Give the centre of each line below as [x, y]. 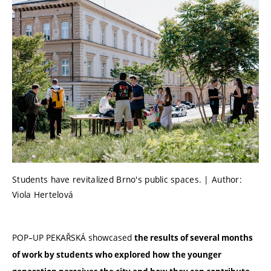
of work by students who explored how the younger [117, 255]
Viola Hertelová [43, 194]
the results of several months [194, 238]
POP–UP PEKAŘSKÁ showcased [73, 238]
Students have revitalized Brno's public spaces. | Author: [127, 179]
